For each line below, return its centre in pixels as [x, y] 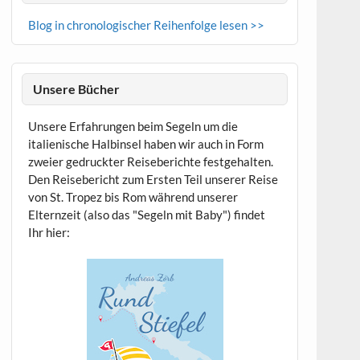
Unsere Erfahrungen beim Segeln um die [133, 126]
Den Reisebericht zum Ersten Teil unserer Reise [153, 179]
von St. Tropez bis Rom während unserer [133, 196]
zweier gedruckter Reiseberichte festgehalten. [150, 161]
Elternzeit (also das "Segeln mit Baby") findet [146, 214]
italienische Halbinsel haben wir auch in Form [145, 143]
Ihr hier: [49, 232]
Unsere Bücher [76, 89]
